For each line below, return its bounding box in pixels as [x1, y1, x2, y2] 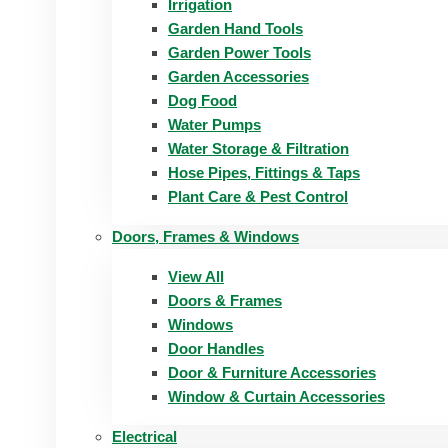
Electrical [112, 428, 177, 445]
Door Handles [168, 340, 264, 357]
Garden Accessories [168, 68, 309, 85]
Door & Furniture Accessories [168, 364, 376, 381]
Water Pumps [168, 116, 261, 133]
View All [168, 268, 224, 285]
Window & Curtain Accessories [168, 388, 385, 405]
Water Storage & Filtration [168, 140, 349, 157]
